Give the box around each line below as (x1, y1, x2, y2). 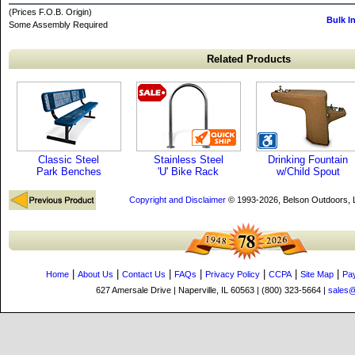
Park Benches (36, 166, 101, 177)
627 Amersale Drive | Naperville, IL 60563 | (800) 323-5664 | (95, 285, 328, 295)
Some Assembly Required (9, 20, 108, 29)
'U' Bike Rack (158, 166, 219, 177)
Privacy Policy (205, 269, 260, 279)
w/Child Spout (276, 166, 340, 177)
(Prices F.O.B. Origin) (9, 7, 92, 17)
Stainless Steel (153, 154, 223, 166)
